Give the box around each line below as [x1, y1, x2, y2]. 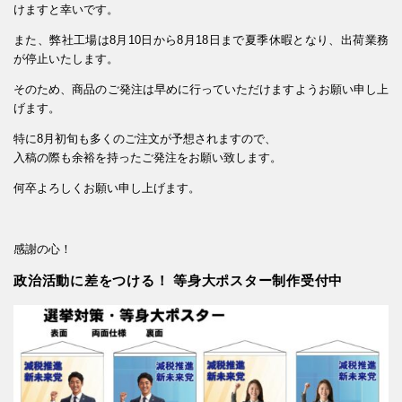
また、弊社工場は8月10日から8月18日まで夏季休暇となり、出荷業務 [13, 32, 389, 47]
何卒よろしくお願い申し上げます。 [13, 180, 200, 195]
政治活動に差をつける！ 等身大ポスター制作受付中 [13, 272, 344, 288]
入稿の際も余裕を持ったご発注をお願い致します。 [13, 150, 282, 164]
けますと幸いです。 [13, 2, 118, 16]
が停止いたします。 [13, 51, 118, 66]
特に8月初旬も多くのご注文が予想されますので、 [13, 131, 276, 145]
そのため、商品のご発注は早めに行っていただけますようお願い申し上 [13, 82, 389, 96]
